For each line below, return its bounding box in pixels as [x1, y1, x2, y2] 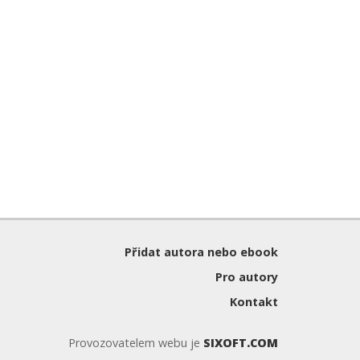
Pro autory [215, 269, 278, 284]
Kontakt [230, 294, 278, 309]
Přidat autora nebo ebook [125, 244, 278, 260]
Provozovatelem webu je [68, 335, 203, 350]
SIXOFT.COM [203, 335, 278, 350]
